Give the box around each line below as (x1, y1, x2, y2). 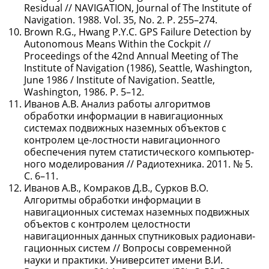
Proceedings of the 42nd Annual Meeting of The (24, 49, 238, 62)
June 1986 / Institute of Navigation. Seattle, (24, 73, 215, 86)
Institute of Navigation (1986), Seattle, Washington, (24, 61, 252, 74)
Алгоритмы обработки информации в (24, 193, 201, 207)
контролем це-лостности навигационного (24, 133, 220, 147)
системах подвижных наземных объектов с (24, 121, 226, 134)
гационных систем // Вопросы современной (24, 241, 231, 255)
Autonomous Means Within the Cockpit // (24, 37, 211, 50)
